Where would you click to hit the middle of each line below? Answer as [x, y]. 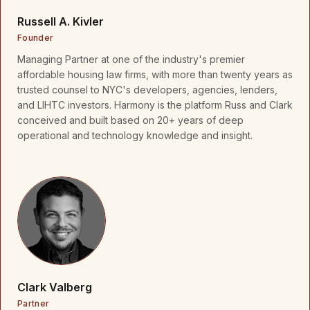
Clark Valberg [55, 287]
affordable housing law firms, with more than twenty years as [155, 74]
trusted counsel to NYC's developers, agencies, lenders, [147, 90]
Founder [36, 38]
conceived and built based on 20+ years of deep [130, 120]
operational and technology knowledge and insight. [135, 135]
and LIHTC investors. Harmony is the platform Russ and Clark [155, 105]
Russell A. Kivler [61, 21]
